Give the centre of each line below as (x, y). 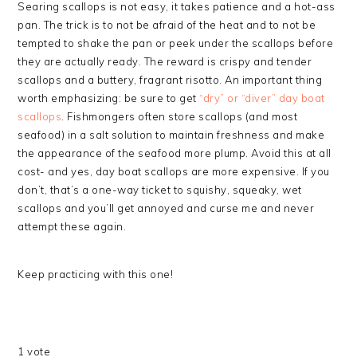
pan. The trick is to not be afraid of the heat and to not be (167, 25)
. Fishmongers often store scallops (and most (180, 116)
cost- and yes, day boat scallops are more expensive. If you (174, 171)
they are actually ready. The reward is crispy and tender (165, 61)
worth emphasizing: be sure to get (109, 98)
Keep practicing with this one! (96, 274)
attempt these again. (72, 226)
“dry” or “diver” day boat (262, 98)
